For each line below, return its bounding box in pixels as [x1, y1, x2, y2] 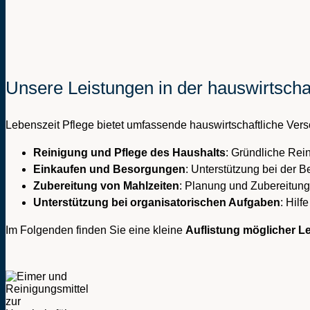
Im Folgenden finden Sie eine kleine [6, 224, 185, 237]
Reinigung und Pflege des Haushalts [33, 147, 226, 159]
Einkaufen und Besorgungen [33, 163, 185, 176]
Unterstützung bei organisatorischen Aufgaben [33, 197, 280, 209]
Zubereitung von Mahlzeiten [33, 180, 179, 192]
